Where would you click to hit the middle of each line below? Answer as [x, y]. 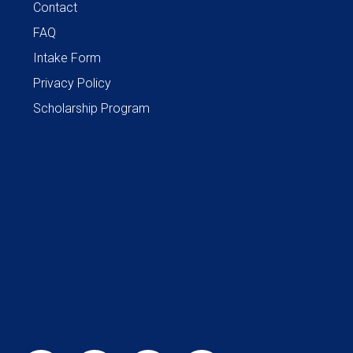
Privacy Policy [72, 83]
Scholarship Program [91, 108]
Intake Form [67, 58]
